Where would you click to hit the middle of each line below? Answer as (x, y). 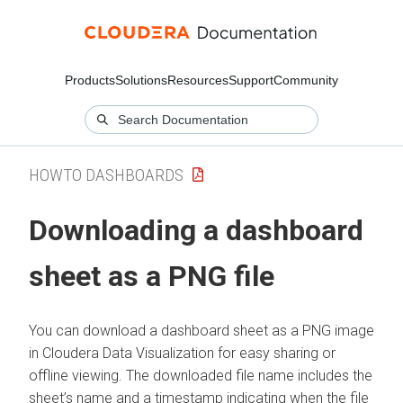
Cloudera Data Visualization (128, 353)
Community (306, 80)
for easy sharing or (275, 353)
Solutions (141, 80)
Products (90, 80)
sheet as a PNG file (152, 277)
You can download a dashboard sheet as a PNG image (201, 330)
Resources (198, 80)
